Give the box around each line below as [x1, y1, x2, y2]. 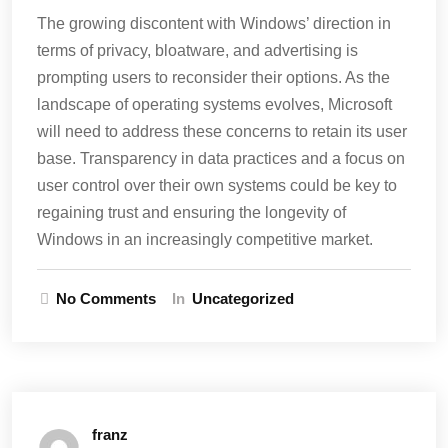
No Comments [56, 290, 156, 307]
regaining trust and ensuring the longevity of [37, 204, 346, 221]
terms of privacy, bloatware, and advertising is [37, 42, 358, 59]
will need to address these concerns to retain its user [37, 123, 407, 140]
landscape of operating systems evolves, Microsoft [37, 96, 392, 113]
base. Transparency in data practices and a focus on [37, 150, 405, 167]
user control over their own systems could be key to [37, 177, 397, 194]
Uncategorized [192, 290, 294, 307]
